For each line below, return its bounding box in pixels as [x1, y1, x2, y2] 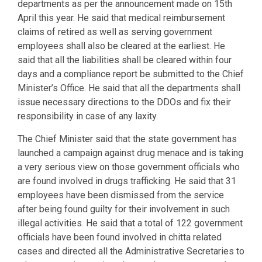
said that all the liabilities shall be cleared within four [18, 54, 232, 65]
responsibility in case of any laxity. [18, 110, 158, 122]
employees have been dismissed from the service [18, 189, 224, 201]
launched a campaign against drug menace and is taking [18, 147, 243, 158]
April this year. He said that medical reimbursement [18, 12, 225, 23]
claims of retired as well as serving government [18, 26, 212, 37]
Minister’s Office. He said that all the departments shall [18, 82, 240, 94]
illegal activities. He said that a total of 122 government [18, 217, 243, 229]
